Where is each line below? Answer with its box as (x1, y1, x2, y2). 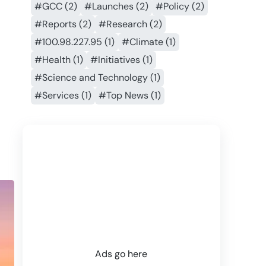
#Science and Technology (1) (34, 71, 160, 84)
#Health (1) (34, 53, 83, 66)
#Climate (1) (121, 36, 176, 49)
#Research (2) (98, 18, 162, 31)
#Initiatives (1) (90, 53, 153, 66)
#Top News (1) (98, 89, 161, 102)
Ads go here (95, 248, 148, 261)
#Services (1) (34, 89, 91, 102)
